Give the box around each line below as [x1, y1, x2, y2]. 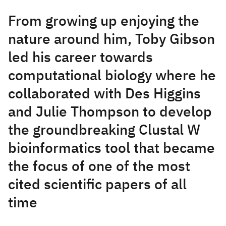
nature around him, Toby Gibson [8, 33, 215, 47]
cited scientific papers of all [8, 178, 187, 192]
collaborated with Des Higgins [8, 87, 201, 101]
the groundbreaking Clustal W [8, 124, 200, 138]
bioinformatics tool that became [8, 142, 215, 156]
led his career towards [8, 51, 153, 65]
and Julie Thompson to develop [8, 105, 212, 120]
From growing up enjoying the [8, 15, 199, 29]
